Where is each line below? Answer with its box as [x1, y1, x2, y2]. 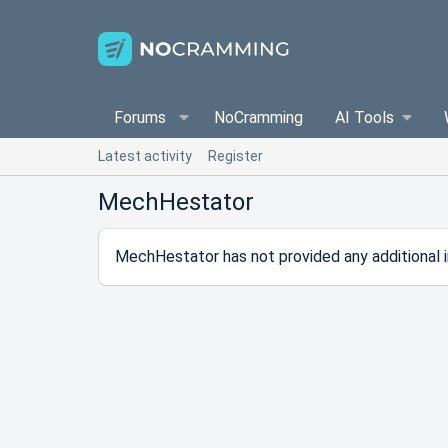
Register [208, 148, 263, 164]
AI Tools [334, 108, 394, 127]
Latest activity [98, 148, 192, 164]
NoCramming [213, 108, 303, 127]
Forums [114, 108, 166, 127]
